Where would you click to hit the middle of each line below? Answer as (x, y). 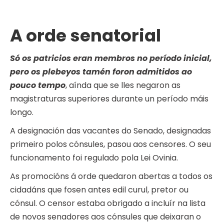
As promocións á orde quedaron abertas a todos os (111, 176)
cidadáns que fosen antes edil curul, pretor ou (99, 190)
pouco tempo (38, 85)
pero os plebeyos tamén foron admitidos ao (101, 72)
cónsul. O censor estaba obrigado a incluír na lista (108, 203)
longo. (22, 112)
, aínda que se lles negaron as (123, 85)
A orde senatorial (85, 36)
